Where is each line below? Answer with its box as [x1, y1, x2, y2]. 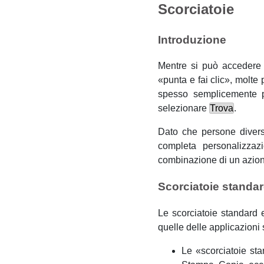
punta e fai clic [163, 75, 225, 85]
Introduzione [158, 33, 226, 46]
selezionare [158, 103, 209, 114]
